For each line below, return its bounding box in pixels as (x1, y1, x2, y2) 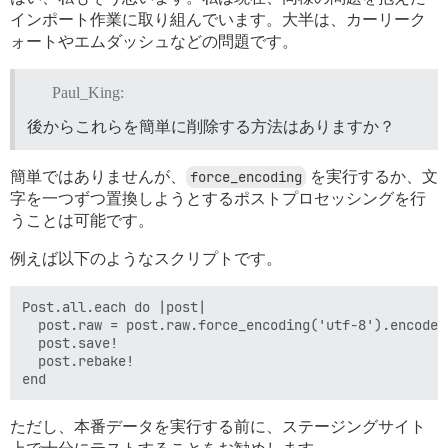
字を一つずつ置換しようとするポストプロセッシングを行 (10, 189, 426, 207)
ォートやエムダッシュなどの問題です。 (10, 33, 298, 51)
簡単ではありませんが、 (10, 167, 186, 185)
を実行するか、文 (306, 167, 438, 185)
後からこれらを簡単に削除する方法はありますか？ (27, 117, 395, 135)
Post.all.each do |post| (22, 297, 206, 316)
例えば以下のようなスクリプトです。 (10, 249, 282, 267)
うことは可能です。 (10, 211, 154, 229)
